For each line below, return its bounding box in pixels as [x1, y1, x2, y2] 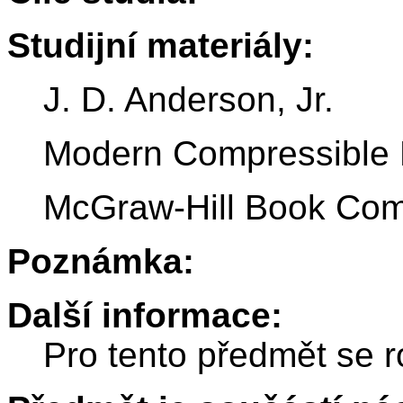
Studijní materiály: [7, 26, 314, 66]
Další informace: [7, 296, 282, 336]
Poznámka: [7, 242, 194, 282]
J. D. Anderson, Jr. [43, 80, 334, 120]
